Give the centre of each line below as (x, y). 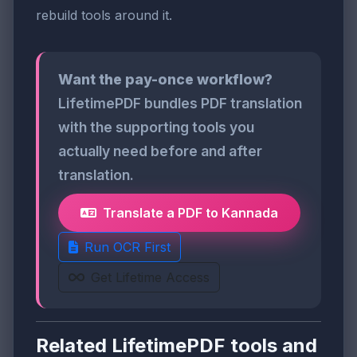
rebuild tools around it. (104, 15)
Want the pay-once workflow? (165, 79)
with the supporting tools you (156, 127)
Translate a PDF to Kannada (190, 212)
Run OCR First (127, 247)
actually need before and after (160, 151)
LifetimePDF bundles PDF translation (180, 103)
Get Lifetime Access (150, 277)
